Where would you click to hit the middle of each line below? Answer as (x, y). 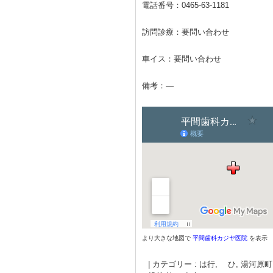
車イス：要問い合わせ (182, 59)
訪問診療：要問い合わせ (186, 32)
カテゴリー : (176, 264)
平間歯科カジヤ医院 (220, 238)
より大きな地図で (167, 238)
